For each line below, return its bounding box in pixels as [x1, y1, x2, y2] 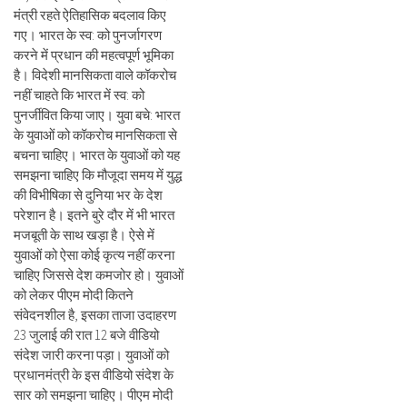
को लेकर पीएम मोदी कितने [14, 286, 134, 303]
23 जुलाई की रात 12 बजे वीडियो [14, 326, 159, 343]
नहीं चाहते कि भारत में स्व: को [14, 86, 144, 104]
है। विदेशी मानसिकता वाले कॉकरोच [14, 66, 176, 84]
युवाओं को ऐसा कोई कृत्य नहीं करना [14, 246, 174, 263]
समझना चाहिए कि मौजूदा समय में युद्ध [14, 166, 182, 184]
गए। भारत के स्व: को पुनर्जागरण [14, 26, 162, 44]
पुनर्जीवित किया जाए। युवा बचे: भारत [14, 106, 180, 124]
